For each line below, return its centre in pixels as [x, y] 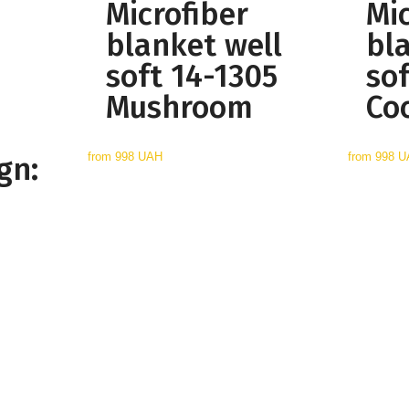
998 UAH [139, 157]
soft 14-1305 [192, 77]
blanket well [194, 46]
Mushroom [180, 108]
